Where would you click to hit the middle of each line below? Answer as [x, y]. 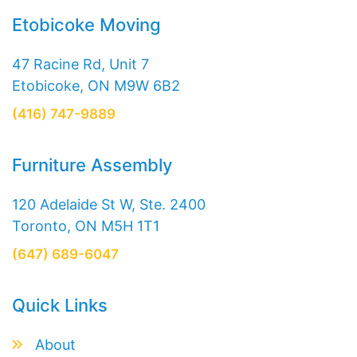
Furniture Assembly [92, 165]
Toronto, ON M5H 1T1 [86, 226]
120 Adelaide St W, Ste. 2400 [109, 204]
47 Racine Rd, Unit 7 [80, 64]
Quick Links [60, 305]
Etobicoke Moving [86, 25]
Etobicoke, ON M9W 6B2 [96, 86]
